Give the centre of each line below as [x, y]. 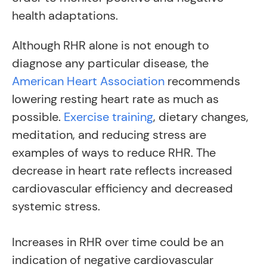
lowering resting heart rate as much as [115, 99]
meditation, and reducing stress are [109, 135]
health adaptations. [65, 15]
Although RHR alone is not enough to [111, 45]
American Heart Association [88, 81]
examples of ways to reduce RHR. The [114, 153]
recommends [202, 81]
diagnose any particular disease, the [110, 63]
